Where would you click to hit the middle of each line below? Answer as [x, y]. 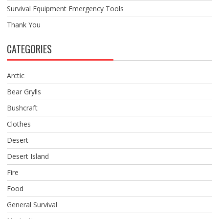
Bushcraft [22, 108]
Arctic [15, 76]
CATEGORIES [29, 49]
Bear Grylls [24, 92]
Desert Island [28, 156]
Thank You [23, 25]
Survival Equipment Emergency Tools [65, 9]
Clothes [19, 124]
